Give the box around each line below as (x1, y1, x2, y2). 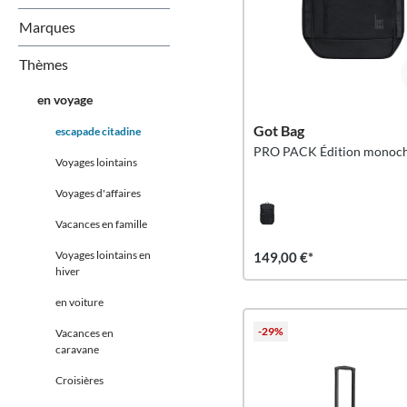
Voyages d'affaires (55, 186, 141, 200)
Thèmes (19, 55, 68, 73)
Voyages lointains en (55, 248, 151, 262)
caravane (55, 342, 99, 356)
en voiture (55, 295, 104, 309)
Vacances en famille (55, 217, 147, 231)
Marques (19, 18, 75, 35)
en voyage (37, 92, 93, 107)
